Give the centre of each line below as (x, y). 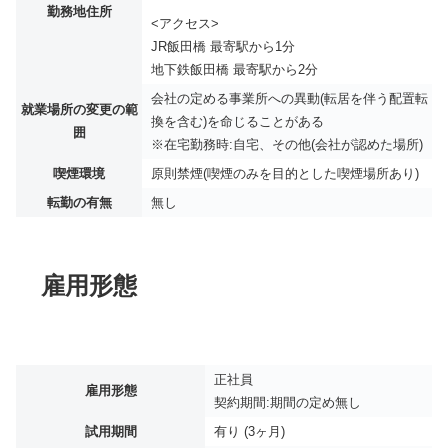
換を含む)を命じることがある (237, 122)
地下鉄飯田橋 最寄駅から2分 (234, 70)
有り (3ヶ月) (249, 431)
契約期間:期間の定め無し (287, 402)
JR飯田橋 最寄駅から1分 (223, 47)
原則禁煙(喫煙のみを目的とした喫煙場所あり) (285, 174)
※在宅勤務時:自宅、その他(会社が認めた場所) (287, 145)
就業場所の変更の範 (79, 110)
